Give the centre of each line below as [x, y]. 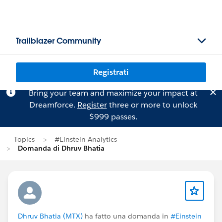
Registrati [111, 72]
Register [92, 105]
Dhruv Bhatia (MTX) [50, 216]
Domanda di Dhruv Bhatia [61, 148]
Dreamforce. [53, 105]
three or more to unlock [152, 105]
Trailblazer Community [58, 41]
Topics [24, 139]
